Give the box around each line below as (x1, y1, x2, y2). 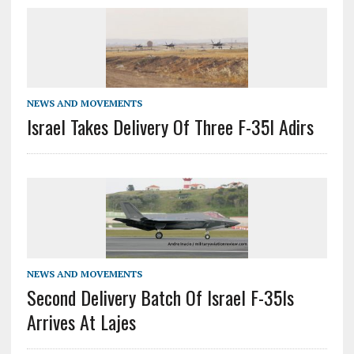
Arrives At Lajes (26, 307, 136, 336)
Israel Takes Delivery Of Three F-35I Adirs (26, 112, 314, 141)
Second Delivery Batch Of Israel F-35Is (26, 282, 294, 311)
